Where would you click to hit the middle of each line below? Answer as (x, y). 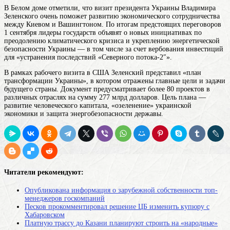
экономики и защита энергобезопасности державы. (84, 113)
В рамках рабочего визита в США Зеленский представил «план (103, 72)
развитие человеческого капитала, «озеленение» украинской (98, 105)
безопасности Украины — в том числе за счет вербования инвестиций (114, 49)
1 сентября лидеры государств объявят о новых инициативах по (103, 32)
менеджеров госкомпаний (65, 198)
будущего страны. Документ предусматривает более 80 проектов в (107, 89)
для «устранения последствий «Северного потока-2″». (88, 57)
